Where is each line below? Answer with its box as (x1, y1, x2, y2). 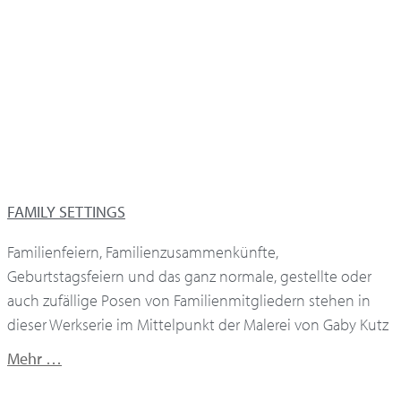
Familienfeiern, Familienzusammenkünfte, (7, 242, 278, 263)
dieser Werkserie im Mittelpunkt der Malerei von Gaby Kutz (7, 314, 388, 336)
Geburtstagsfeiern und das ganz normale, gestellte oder (7, 266, 371, 287)
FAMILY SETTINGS (7, 201, 125, 223)
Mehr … (7, 347, 62, 369)
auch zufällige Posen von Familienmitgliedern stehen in (7, 290, 371, 311)
